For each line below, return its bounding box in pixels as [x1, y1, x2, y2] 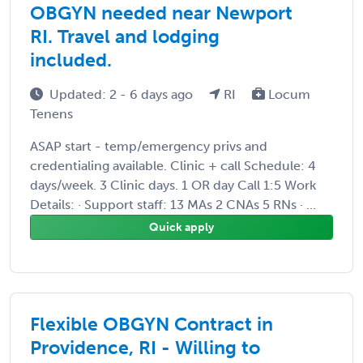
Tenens [30, 105, 73, 122]
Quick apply [149, 220, 214, 234]
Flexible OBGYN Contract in [30, 312, 273, 335]
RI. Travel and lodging [30, 24, 220, 48]
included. [30, 48, 112, 71]
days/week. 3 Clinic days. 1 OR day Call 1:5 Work [30, 177, 316, 193]
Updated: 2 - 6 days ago [49, 86, 196, 102]
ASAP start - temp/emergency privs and [30, 138, 267, 154]
